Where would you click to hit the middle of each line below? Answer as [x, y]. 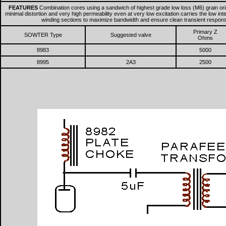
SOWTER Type [43, 35]
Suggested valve [131, 35]
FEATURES [24, 8]
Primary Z [205, 32]
